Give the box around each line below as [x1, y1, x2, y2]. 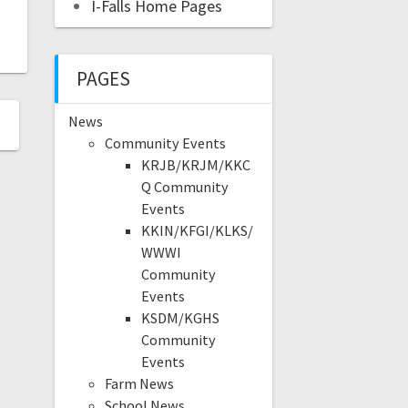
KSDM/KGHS [140, 309, 219, 328]
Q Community [140, 178, 229, 197]
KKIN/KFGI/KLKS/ [140, 221, 253, 240]
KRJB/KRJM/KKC [140, 156, 250, 175]
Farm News [104, 374, 174, 393]
